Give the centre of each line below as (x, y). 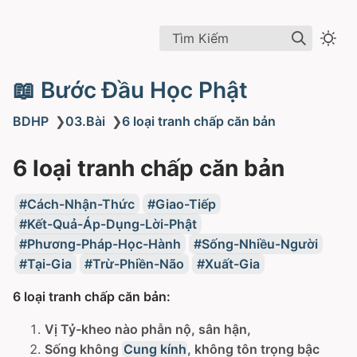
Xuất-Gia (232, 264)
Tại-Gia (49, 264)
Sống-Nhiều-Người (259, 244)
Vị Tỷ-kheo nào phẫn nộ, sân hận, (148, 329)
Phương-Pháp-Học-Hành (104, 244)
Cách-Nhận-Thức (80, 204)
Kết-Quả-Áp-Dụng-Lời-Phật (112, 224)
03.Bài (85, 121)
